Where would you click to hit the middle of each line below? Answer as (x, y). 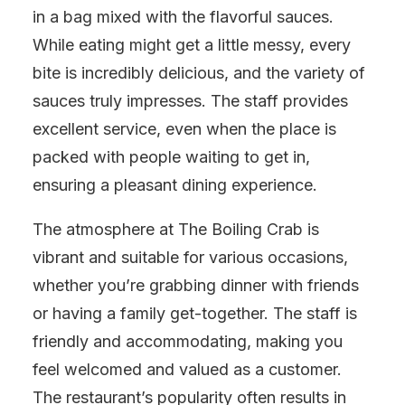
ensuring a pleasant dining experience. (175, 185)
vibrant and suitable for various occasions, (190, 257)
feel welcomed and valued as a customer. (187, 369)
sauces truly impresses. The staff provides (190, 101)
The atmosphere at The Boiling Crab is (176, 229)
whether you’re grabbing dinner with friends (196, 285)
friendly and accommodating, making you (188, 341)
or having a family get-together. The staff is (195, 313)
